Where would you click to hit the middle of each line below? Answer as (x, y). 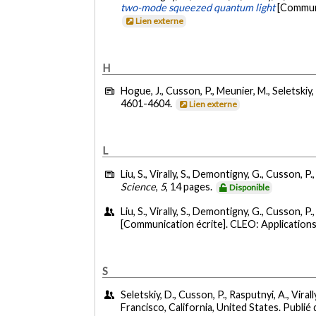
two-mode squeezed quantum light (198, 8)
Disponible (250, 187)
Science (139, 186)
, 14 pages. (190, 186)
